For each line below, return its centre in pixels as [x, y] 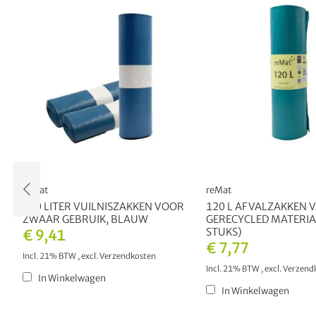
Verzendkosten [128, 256]
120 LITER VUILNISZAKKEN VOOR [103, 207]
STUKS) [224, 232]
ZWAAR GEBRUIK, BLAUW [85, 220]
